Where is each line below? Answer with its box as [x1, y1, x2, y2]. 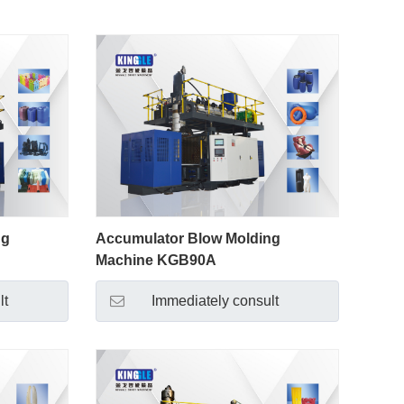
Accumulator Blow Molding [95, 231, 280, 247]
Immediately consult [151, 293, 279, 309]
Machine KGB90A [95, 252, 216, 269]
